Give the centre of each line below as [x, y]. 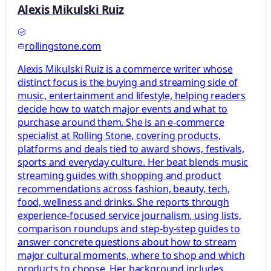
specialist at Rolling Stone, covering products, [119, 136]
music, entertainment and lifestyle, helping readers [132, 96]
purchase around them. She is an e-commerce [121, 122]
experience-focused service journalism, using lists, [130, 216]
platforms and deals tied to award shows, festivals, [131, 149]
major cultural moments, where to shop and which [131, 256]
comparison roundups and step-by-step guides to [129, 229]
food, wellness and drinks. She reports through [123, 202]
